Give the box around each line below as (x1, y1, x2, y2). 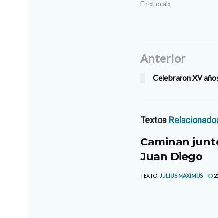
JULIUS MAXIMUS (160, 172, 203, 179)
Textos (140, 115, 169, 126)
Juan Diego (140, 150, 203, 163)
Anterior (140, 51, 185, 66)
